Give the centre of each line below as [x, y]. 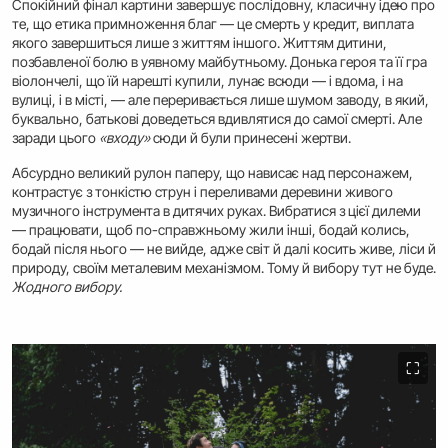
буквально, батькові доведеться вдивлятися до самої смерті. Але [217, 119]
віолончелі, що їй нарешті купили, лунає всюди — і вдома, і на [207, 81]
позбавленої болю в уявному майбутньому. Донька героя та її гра [219, 62]
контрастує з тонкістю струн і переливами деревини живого [202, 192]
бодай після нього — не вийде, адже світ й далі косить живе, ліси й [224, 249]
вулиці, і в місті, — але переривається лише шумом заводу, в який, [220, 100]
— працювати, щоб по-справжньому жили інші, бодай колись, [211, 230]
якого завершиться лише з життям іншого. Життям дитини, [199, 43]
